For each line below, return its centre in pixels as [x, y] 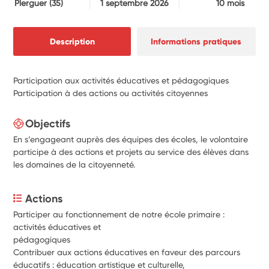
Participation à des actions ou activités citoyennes [111, 93]
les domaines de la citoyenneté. [74, 164]
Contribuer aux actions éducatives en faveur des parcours [127, 252]
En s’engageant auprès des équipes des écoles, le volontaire [131, 139]
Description [72, 41]
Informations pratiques [196, 41]
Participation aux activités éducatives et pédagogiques [121, 80]
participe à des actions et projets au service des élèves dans [131, 152]
